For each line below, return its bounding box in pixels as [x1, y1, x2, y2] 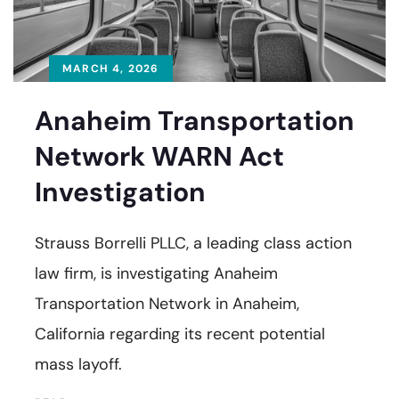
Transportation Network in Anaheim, [35, 293, 299, 315]
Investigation [35, 175, 206, 210]
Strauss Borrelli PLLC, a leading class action [35, 232, 352, 255]
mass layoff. [35, 354, 122, 376]
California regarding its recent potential [35, 323, 325, 346]
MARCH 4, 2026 [62, 61, 159, 77]
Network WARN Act [35, 139, 284, 175]
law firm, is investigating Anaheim [35, 263, 278, 285]
